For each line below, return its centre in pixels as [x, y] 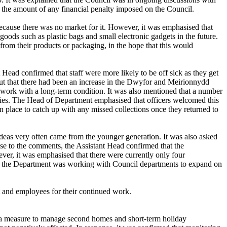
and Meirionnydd [181, 82]
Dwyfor [139, 82]
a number [207, 91]
